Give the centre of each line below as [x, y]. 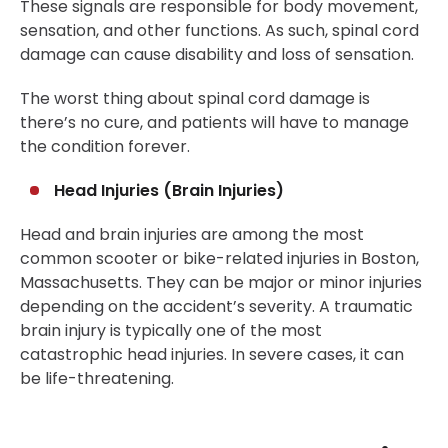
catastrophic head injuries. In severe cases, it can [212, 355]
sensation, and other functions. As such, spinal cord [219, 31]
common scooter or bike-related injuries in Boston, [219, 259]
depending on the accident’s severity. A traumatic [216, 307]
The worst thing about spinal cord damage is [195, 99]
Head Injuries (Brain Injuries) [169, 191]
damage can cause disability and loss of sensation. [217, 55]
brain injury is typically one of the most [171, 331]
